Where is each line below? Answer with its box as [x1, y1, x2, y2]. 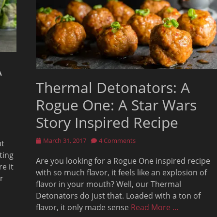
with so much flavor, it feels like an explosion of [36, 167, 207, 178]
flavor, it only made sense [36, 202, 131, 213]
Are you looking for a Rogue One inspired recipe [36, 155, 210, 167]
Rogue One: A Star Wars [36, 95, 197, 115]
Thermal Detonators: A [36, 77, 190, 98]
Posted [35, 136, 56, 145]
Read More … [131, 202, 179, 213]
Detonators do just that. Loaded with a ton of [36, 190, 201, 201]
